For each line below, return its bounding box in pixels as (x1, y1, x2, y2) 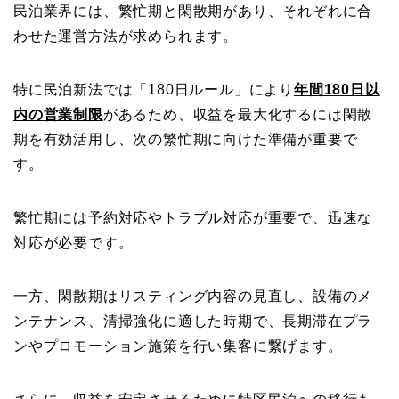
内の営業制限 (13, 107, 103, 123)
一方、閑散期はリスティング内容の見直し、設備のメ (13, 289, 373, 305)
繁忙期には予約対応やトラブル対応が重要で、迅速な (13, 210, 373, 226)
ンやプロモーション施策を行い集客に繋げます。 (13, 338, 343, 354)
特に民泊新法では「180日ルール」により (13, 82, 294, 98)
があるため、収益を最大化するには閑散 (102, 107, 373, 123)
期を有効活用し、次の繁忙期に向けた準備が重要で (13, 132, 358, 148)
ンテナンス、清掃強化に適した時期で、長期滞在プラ (13, 313, 373, 330)
